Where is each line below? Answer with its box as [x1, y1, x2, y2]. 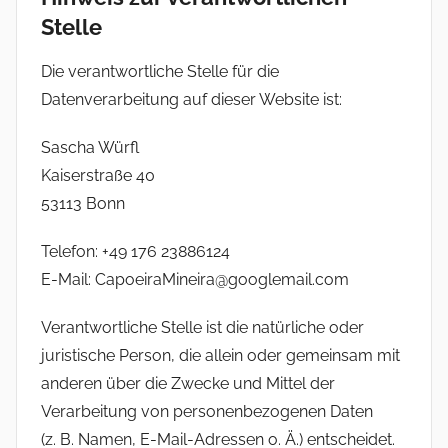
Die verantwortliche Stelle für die [41, 62, 279, 82]
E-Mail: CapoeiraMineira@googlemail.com [41, 270, 349, 290]
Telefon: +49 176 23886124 [41, 242, 230, 262]
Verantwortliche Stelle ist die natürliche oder [41, 318, 364, 338]
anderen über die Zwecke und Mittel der [41, 374, 335, 394]
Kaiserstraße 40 [41, 166, 155, 186]
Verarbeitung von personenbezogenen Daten [41, 402, 373, 422]
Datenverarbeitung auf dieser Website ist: [41, 90, 342, 110]
